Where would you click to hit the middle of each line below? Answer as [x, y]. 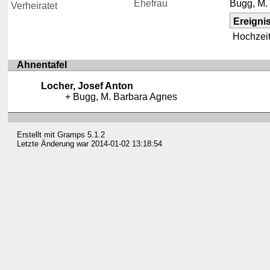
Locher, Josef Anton [87, 86]
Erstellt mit [37, 134]
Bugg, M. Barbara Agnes [125, 96]
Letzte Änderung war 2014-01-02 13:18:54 [90, 143]
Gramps [71, 134]
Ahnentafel [42, 64]
